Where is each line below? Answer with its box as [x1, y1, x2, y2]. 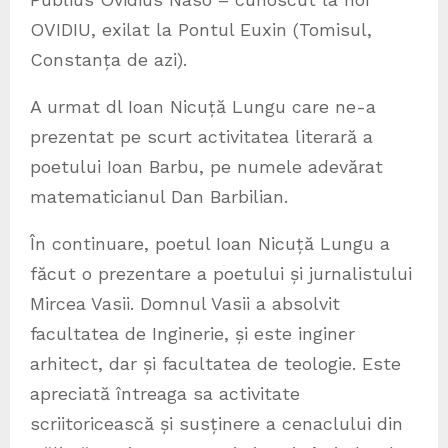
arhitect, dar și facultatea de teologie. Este [30, 353, 401, 375]
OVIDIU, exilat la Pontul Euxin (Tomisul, [30, 19, 372, 41]
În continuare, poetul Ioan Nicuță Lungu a [30, 233, 390, 255]
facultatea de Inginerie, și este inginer [30, 323, 355, 345]
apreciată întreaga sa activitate [30, 383, 300, 405]
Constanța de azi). [30, 49, 187, 71]
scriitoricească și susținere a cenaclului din [30, 413, 403, 435]
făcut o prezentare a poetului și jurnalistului [30, 263, 412, 285]
